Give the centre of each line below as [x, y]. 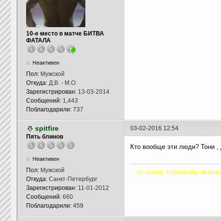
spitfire [47, 128]
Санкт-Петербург [73, 179]
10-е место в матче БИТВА [65, 34]
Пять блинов [44, 137]
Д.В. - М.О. [63, 83]
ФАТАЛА [38, 40]
